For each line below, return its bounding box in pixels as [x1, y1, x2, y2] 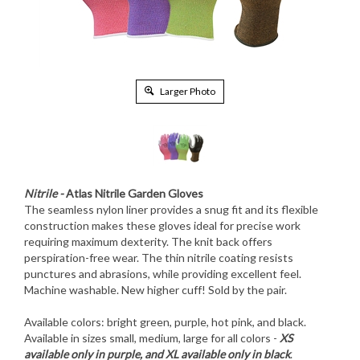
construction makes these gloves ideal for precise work [24, 219, 301, 232]
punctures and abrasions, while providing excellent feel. [24, 267, 301, 280]
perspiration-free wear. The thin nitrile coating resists [24, 251, 293, 264]
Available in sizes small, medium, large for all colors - [24, 331, 280, 345]
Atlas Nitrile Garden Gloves [63, 186, 203, 200]
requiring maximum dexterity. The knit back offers [24, 235, 272, 248]
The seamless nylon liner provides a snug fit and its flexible [24, 202, 318, 216]
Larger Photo [158, 85, 215, 97]
